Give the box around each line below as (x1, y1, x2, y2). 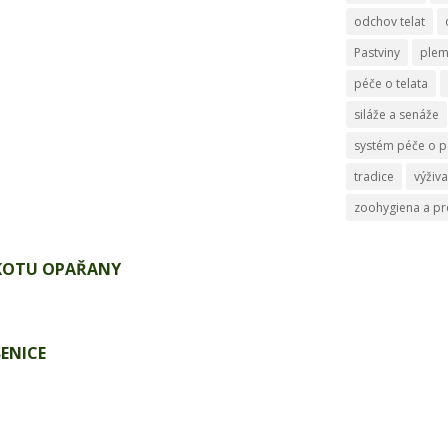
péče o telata (354, 74, 429, 92)
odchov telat (354, 12, 426, 30)
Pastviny (354, 43, 401, 61)
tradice (354, 167, 395, 185)
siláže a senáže (354, 105, 440, 123)
